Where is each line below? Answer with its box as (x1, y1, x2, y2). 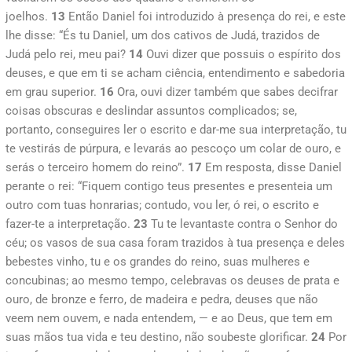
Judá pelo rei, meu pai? (5, 46, 129, 61)
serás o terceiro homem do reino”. (5, 159, 188, 174)
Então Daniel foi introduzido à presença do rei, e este (65, 9, 346, 24)
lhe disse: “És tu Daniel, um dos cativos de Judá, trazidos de (5, 27, 320, 42)
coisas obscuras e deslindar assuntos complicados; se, (5, 103, 297, 118)
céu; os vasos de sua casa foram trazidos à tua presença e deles (5, 235, 345, 250)
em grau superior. (5, 84, 100, 99)
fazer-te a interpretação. (5, 216, 134, 231)
